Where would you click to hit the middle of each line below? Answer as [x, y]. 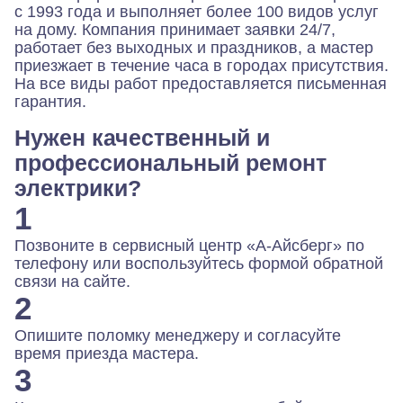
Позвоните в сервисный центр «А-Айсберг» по [189, 246]
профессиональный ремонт [170, 163]
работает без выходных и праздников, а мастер [194, 48]
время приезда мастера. [107, 354]
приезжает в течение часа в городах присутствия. [201, 66]
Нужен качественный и [142, 138]
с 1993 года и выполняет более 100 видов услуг [197, 12]
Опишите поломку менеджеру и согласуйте [178, 336]
